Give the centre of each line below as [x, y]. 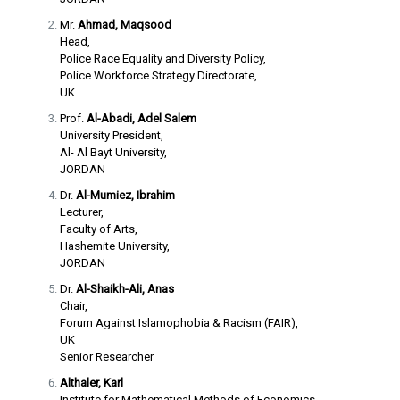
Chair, [73, 306]
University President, [111, 135]
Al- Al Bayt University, [113, 152]
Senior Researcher [106, 357]
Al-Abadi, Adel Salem [141, 118]
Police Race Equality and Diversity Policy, [162, 58]
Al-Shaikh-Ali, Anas [125, 289]
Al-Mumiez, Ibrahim [125, 195]
